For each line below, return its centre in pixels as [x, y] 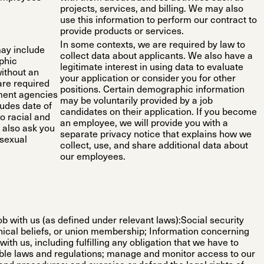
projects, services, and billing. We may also [152, 10]
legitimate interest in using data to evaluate [152, 68]
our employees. [93, 158]
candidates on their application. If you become [159, 113]
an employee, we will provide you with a [144, 124]
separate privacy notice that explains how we [156, 135]
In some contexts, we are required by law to [153, 46]
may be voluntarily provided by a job [136, 102]
